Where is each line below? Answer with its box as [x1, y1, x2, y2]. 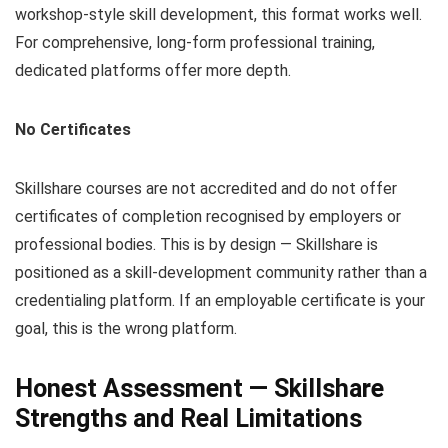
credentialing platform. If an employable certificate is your [15, 291, 425, 311]
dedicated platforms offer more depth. [15, 61, 291, 81]
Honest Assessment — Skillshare [15, 374, 384, 404]
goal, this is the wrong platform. [15, 319, 237, 339]
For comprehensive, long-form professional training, [15, 33, 375, 53]
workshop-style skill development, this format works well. [15, 5, 422, 25]
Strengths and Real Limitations [15, 404, 362, 434]
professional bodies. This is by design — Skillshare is [15, 235, 378, 255]
